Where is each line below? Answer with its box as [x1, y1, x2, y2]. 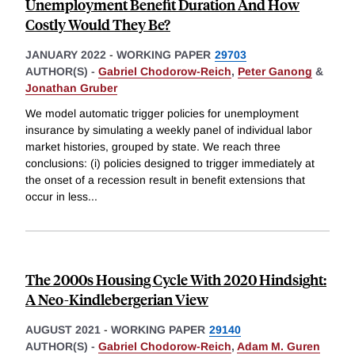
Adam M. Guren [237, 340, 320, 353]
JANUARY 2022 [25, 48, 106, 62]
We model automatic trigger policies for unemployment [25, 107, 299, 120]
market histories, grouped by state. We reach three [25, 140, 281, 154]
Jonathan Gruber [25, 82, 117, 95]
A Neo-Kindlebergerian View [25, 289, 208, 310]
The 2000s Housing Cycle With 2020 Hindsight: [25, 269, 326, 290]
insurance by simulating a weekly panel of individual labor [25, 124, 312, 137]
